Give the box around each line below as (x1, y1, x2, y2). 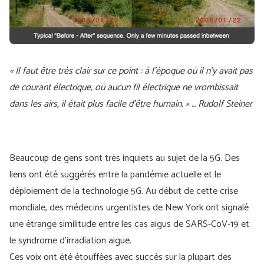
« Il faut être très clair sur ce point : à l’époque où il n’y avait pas (9, 63, 253, 79)
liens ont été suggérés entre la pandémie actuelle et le (9, 167, 221, 183)
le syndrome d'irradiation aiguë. (9, 233, 131, 249)
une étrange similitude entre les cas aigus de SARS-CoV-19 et (9, 216, 249, 232)
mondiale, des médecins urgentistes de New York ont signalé (9, 200, 249, 216)
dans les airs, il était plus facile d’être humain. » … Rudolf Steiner (9, 96, 252, 112)
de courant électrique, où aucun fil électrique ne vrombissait (9, 80, 238, 95)
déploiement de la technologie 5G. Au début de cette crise (9, 183, 238, 199)
